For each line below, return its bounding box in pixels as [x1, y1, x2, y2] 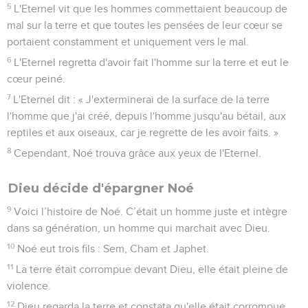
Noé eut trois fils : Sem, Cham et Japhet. [17, 243, 210, 254]
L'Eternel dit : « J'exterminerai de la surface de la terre [13, 93, 270, 105]
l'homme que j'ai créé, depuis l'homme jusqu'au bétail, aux [7, 110, 286, 122]
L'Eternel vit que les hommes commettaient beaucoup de [14, 3, 288, 14]
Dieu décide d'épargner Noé [8, 180, 194, 196]
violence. [7, 280, 51, 291]
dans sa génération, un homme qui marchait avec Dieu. [7, 222, 270, 234]
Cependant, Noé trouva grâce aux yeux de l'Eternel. [14, 147, 262, 159]
